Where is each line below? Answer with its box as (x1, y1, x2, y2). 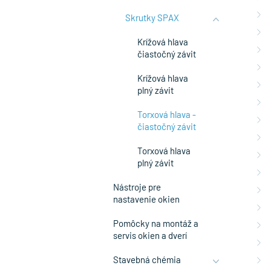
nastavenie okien (113, 194, 180, 204)
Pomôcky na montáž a (113, 218, 198, 229)
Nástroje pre (113, 181, 161, 192)
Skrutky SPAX (125, 12, 179, 23)
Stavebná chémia (113, 254, 181, 265)
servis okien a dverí (113, 230, 187, 241)
